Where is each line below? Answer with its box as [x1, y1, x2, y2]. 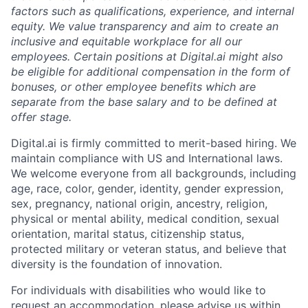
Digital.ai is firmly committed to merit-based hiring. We [11, 136, 296, 150]
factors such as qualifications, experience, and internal [11, 4, 294, 18]
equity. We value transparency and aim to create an [11, 19, 278, 33]
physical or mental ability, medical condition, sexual [11, 212, 279, 225]
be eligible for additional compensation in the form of [11, 65, 290, 78]
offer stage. [11, 110, 71, 124]
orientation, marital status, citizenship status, [11, 227, 244, 241]
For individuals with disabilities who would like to [11, 283, 266, 297]
